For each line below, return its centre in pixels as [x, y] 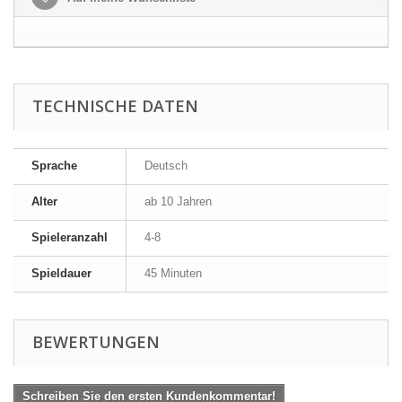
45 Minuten [173, 273]
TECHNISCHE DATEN [115, 106]
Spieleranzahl [70, 237]
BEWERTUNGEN [96, 342]
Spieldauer [61, 273]
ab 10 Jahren [178, 201]
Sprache [54, 166]
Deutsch [166, 166]
